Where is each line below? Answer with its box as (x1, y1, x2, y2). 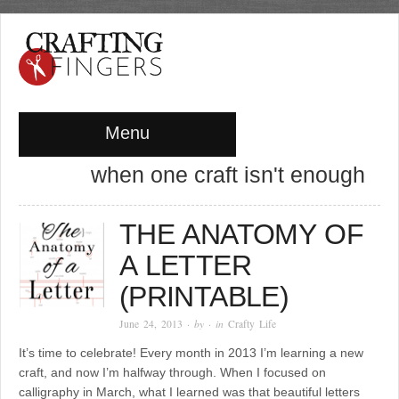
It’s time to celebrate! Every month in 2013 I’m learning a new (19, 346, 363, 361)
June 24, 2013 (119, 317, 183, 331)
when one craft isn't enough (90, 162, 365, 188)
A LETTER (119, 249, 251, 282)
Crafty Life (228, 317, 277, 331)
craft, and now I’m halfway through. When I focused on (19, 365, 326, 380)
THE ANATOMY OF (119, 218, 364, 251)
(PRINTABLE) (119, 281, 289, 313)
